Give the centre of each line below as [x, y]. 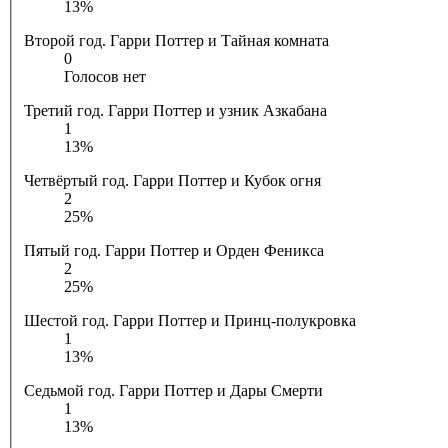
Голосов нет [105, 77]
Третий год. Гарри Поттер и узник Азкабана [175, 111]
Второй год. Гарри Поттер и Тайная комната [176, 41]
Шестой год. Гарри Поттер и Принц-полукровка [190, 321]
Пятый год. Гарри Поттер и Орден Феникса [174, 251]
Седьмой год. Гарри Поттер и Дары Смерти [173, 391]
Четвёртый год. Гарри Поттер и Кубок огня [172, 181]
